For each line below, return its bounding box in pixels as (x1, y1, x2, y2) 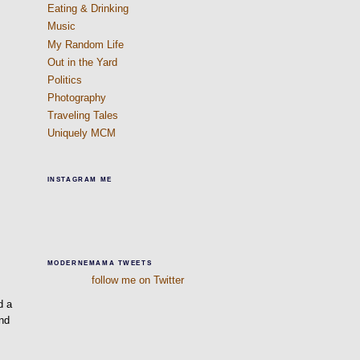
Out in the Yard (47, 55, 117, 68)
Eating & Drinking (47, 2, 129, 15)
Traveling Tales (47, 109, 118, 122)
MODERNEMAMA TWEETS (47, 259, 153, 267)
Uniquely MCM (47, 127, 116, 140)
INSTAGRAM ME (47, 175, 112, 183)
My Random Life (47, 38, 124, 51)
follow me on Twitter (91, 273, 184, 286)
